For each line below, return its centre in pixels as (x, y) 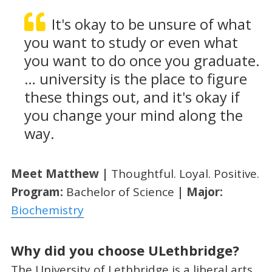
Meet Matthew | (61, 173)
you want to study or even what (131, 42)
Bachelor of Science (121, 192)
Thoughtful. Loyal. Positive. (185, 173)
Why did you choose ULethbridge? (125, 250)
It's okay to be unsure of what (151, 24)
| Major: (200, 192)
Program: (38, 192)
